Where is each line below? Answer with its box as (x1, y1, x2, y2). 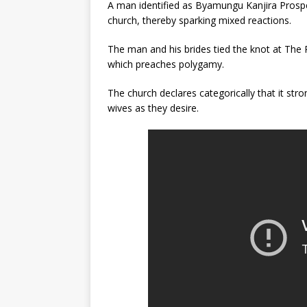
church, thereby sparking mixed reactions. (108, 14, 291, 27)
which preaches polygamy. (108, 58, 224, 71)
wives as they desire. (108, 101, 199, 114)
